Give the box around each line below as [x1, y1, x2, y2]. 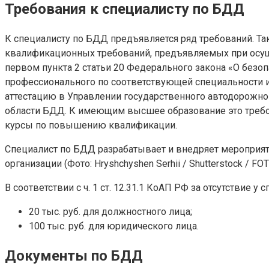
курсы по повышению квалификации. [5, 119, 177, 131]
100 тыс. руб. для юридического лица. [29, 220, 199, 232]
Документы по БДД [5, 247, 143, 265]
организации [5, 157, 62, 169]
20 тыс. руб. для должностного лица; [29, 205, 192, 217]
